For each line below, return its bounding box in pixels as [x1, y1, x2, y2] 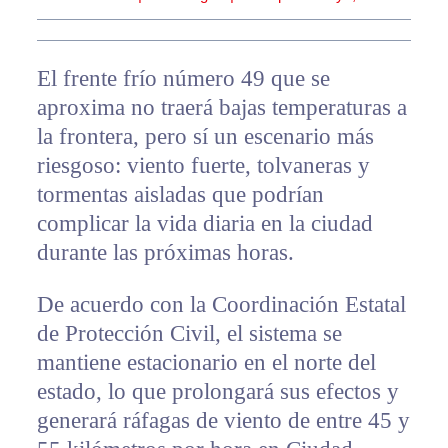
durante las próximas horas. [36, 240, 294, 266]
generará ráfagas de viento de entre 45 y [36, 408, 410, 434]
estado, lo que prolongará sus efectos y [36, 379, 399, 405]
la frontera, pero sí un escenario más [36, 124, 374, 150]
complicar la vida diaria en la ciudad [36, 211, 373, 237]
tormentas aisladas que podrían [36, 182, 324, 208]
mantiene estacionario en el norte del [36, 350, 376, 376]
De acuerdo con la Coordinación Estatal [36, 292, 406, 318]
